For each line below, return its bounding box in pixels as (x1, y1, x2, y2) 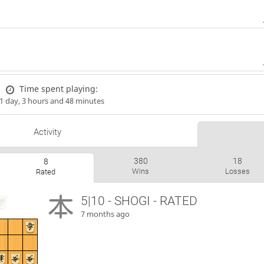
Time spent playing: (19, 82, 98, 94)
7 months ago (81, 209, 130, 220)
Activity (33, 127, 61, 138)
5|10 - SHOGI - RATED (81, 194, 198, 209)
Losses (225, 167, 250, 176)
